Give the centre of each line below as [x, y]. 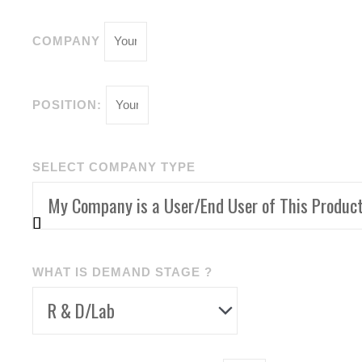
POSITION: [69, 104]
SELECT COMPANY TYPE [114, 167]
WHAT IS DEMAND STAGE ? [122, 271]
